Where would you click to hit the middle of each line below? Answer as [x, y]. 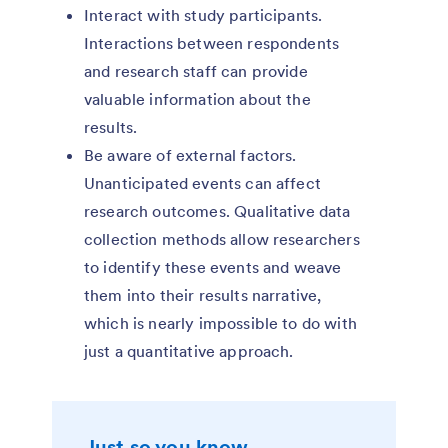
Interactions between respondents [212, 43]
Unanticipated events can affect [202, 183]
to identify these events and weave [213, 267]
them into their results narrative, [203, 295]
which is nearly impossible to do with [220, 323]
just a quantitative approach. [189, 351]
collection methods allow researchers [222, 239]
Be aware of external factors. [190, 155]
